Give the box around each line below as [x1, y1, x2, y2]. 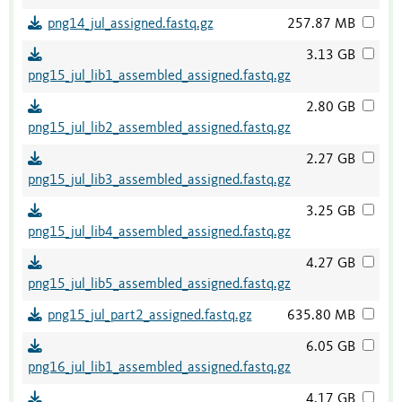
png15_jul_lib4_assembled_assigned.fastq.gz [28, 225, 291, 240]
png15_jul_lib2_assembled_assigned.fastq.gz [28, 121, 291, 136]
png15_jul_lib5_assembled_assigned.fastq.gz [28, 277, 291, 293]
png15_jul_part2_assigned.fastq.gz [47, 309, 252, 324]
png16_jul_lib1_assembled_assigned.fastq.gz [28, 361, 291, 376]
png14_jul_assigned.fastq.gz [47, 17, 214, 32]
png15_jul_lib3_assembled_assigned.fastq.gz [28, 173, 291, 188]
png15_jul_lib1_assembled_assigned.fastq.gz [28, 69, 291, 84]
